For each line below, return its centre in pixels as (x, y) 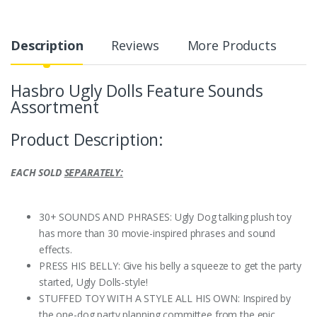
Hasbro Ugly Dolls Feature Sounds (137, 91)
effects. (56, 250)
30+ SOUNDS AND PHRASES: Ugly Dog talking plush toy (165, 217)
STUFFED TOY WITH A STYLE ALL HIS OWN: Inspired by (165, 299)
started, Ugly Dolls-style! (93, 282)
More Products (232, 46)
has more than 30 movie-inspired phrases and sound (157, 234)
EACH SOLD (38, 173)
